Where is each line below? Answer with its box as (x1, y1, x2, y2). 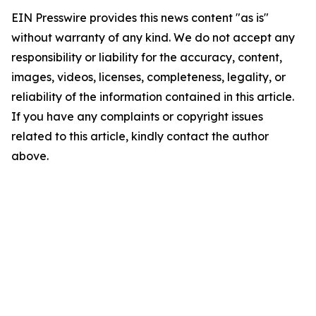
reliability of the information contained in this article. (11, 90, 294, 104)
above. (11, 149, 49, 163)
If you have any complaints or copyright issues (11, 109, 263, 123)
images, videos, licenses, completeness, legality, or (11, 70, 286, 84)
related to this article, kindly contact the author (11, 129, 269, 143)
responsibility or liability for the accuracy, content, (11, 50, 282, 64)
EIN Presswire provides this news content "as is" (11, 11, 269, 25)
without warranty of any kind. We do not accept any (11, 30, 295, 44)
